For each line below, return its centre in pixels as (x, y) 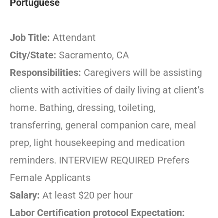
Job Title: (31, 38)
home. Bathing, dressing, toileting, (83, 108)
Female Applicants (50, 178)
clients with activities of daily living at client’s (107, 90)
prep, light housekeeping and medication (97, 143)
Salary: (26, 195)
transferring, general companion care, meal (103, 125)
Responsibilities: (47, 73)
